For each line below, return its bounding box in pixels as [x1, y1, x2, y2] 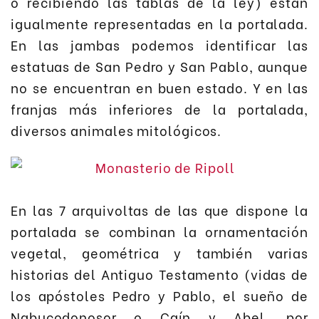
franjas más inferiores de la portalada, [11, 98, 308, 118]
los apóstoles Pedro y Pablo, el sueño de [11, 286, 308, 305]
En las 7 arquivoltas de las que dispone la [11, 200, 308, 220]
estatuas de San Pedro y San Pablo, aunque [11, 56, 308, 75]
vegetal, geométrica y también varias [11, 243, 308, 263]
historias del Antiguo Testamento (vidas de [11, 264, 308, 284]
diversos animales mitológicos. [11, 120, 222, 140]
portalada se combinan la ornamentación [11, 221, 308, 241]
